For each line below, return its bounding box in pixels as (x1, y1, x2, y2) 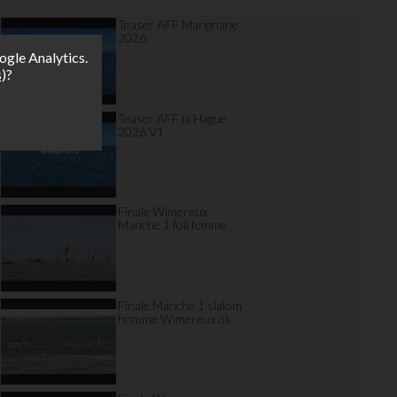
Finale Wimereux (118, 204, 208, 219)
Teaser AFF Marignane (118, 17, 239, 32)
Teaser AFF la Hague (118, 110, 228, 126)
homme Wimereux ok (118, 310, 232, 326)
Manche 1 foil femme (118, 217, 228, 232)
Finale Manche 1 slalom (118, 297, 243, 313)
